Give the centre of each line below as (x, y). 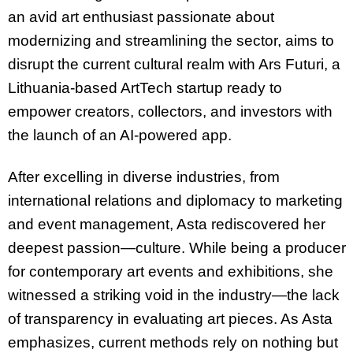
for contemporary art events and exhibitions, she (171, 272)
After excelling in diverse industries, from (144, 177)
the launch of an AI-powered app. (120, 136)
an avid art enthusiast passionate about (141, 17)
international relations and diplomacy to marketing (175, 201)
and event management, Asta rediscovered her (167, 225)
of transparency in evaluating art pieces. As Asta (170, 319)
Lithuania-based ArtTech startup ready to (145, 88)
